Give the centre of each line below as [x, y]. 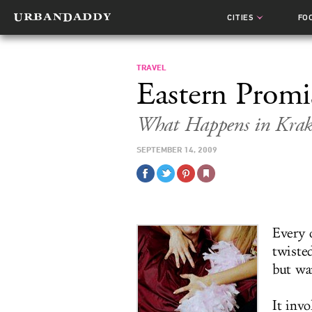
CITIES [241, 17]
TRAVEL [151, 67]
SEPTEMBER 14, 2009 [177, 149]
